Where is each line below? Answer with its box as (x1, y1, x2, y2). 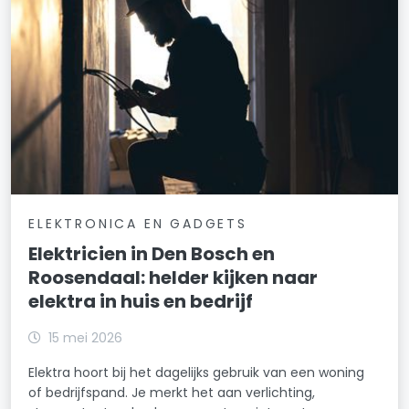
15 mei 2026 (48, 328, 123, 347)
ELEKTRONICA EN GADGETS (28, 214, 247, 233)
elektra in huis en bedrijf (28, 288, 254, 314)
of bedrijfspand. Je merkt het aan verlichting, (28, 383, 316, 402)
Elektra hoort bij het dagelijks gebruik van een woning (28, 362, 365, 382)
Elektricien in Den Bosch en (28, 240, 276, 267)
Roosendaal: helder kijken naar (28, 264, 319, 290)
